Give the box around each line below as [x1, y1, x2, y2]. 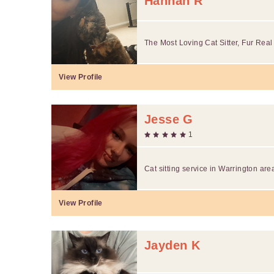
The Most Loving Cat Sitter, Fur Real [144, 38, 273, 47]
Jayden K [144, 238, 201, 252]
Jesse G [144, 112, 193, 126]
